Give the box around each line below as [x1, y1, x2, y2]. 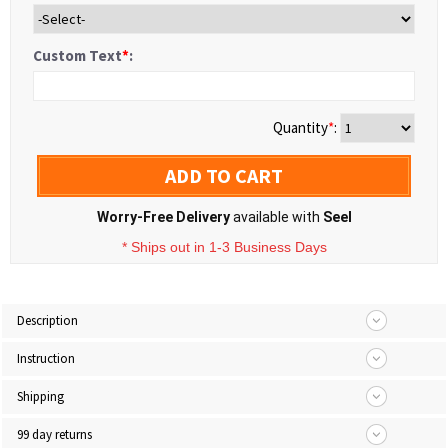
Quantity [273, 118, 328, 137]
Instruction [17, 350, 75, 367]
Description [17, 312, 78, 329]
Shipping [17, 388, 64, 405]
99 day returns [17, 426, 92, 443]
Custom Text [33, 46, 122, 65]
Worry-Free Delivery [96, 209, 230, 225]
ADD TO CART [164, 163, 283, 188]
